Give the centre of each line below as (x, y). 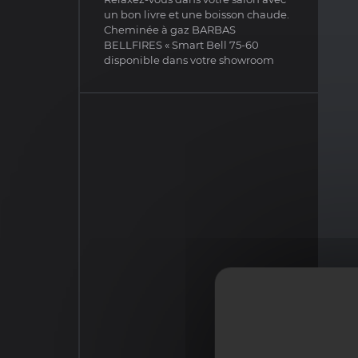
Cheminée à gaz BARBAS (170, 30)
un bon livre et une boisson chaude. (197, 14)
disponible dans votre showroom (189, 60)
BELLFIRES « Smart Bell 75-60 (181, 45)
